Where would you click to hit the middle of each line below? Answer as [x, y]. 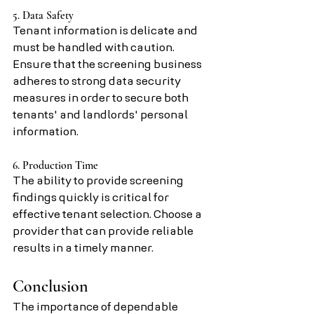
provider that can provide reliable [104, 232]
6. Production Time [55, 165]
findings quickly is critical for [92, 198]
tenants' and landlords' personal [101, 116]
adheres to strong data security [98, 82]
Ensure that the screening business [108, 65]
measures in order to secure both [102, 99]
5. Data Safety [43, 15]
